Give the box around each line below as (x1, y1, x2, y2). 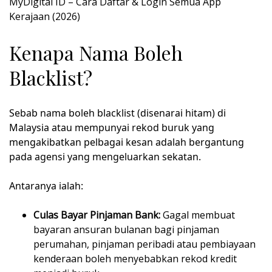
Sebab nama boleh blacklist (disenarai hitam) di (9, 106, 226, 120)
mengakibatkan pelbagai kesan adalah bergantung (9, 135, 244, 149)
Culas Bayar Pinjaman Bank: (33, 208, 160, 222)
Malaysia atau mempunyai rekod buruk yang (9, 121, 214, 135)
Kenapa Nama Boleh (9, 39, 183, 66)
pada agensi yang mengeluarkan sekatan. (9, 150, 201, 164)
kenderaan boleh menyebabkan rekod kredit (33, 252, 237, 266)
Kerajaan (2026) (9, 10, 80, 24)
